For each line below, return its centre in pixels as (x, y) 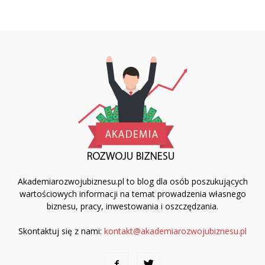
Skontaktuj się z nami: (61, 231)
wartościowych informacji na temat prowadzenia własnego (132, 193)
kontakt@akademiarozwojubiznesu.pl (175, 231)
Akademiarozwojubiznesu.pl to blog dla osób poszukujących (132, 181)
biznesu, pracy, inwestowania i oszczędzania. (132, 206)
